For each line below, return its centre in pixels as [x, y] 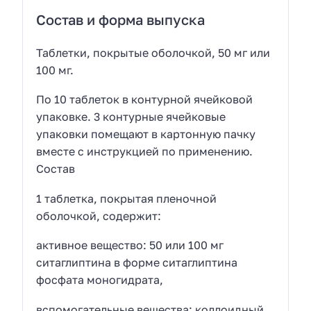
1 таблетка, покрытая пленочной [127, 198]
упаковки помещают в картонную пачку [146, 134]
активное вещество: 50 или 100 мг [130, 245]
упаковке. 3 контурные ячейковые [131, 117]
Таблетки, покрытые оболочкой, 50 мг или [153, 52]
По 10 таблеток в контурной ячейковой [145, 100]
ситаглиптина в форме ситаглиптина [137, 263]
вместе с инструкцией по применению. [145, 152]
